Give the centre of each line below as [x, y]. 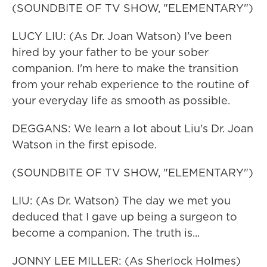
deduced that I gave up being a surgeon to [125, 217]
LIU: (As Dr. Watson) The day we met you [121, 201]
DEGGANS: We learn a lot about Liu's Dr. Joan [133, 128]
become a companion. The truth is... [106, 233]
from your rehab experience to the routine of [131, 84]
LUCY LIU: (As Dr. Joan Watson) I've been [122, 36]
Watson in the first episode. [84, 145]
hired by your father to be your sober [110, 52]
